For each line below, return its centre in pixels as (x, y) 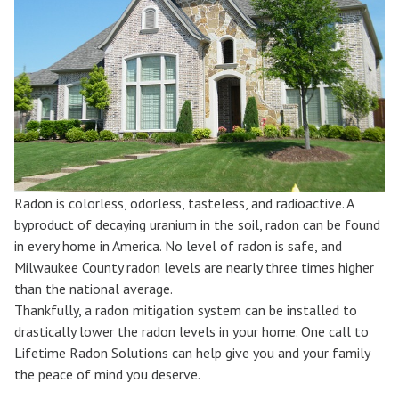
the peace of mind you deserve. (107, 374)
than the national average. (95, 288)
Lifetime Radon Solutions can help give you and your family (192, 352)
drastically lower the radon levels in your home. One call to (191, 331)
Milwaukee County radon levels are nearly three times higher (194, 267)
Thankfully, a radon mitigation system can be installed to (186, 309)
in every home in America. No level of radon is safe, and (178, 245)
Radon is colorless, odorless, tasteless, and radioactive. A (184, 203)
